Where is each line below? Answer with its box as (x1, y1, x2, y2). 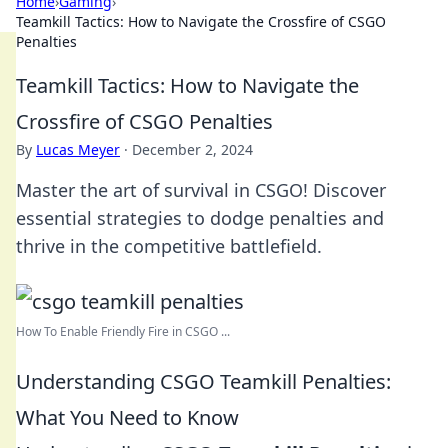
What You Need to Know (16, 404, 239, 431)
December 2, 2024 (132, 140, 253, 159)
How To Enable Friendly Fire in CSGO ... (16, 323, 230, 340)
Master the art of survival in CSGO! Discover (16, 178, 386, 202)
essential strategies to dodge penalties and (16, 206, 384, 230)
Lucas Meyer (36, 140, 120, 159)
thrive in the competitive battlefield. (16, 234, 322, 258)
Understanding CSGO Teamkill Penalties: (16, 368, 391, 395)
